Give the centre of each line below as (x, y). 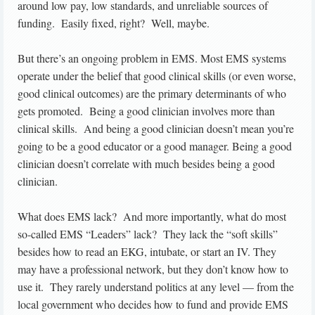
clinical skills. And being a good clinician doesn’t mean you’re (156, 129)
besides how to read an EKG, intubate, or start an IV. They (147, 252)
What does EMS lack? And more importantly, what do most (152, 217)
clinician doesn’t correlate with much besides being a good (146, 164)
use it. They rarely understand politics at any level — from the (156, 287)
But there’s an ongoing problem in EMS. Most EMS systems (152, 58)
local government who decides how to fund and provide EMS (153, 304)
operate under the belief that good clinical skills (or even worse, (157, 76)
